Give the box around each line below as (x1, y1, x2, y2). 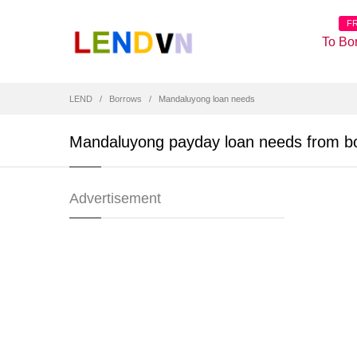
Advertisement (69, 190, 161, 206)
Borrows (109, 94, 142, 104)
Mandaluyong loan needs (159, 94, 255, 104)
